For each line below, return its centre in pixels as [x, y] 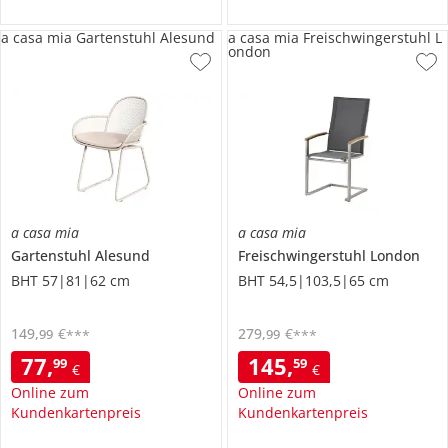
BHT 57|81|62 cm [70, 280]
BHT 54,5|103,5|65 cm [313, 280]
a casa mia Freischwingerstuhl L [334, 37]
